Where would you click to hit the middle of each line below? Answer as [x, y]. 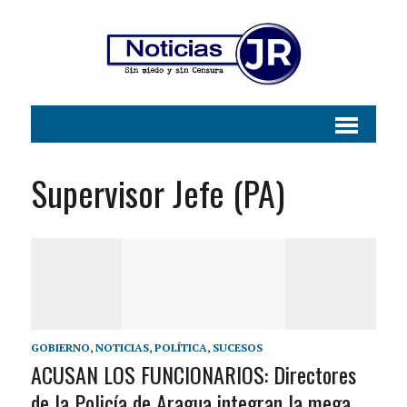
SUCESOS [237, 348]
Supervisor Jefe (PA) [157, 193]
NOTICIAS [122, 348]
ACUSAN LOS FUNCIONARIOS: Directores [193, 375]
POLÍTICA [180, 348]
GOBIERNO [60, 348]
